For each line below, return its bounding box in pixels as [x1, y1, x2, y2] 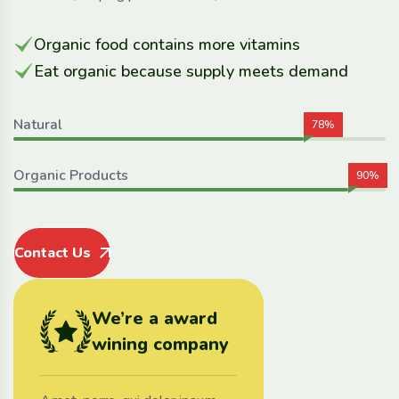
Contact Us [14, 243, 91, 264]
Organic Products [13, 166, 128, 186]
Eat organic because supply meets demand [34, 61, 348, 83]
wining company [92, 332, 229, 357]
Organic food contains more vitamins [34, 34, 300, 56]
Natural [13, 115, 62, 135]
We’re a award [92, 306, 217, 331]
